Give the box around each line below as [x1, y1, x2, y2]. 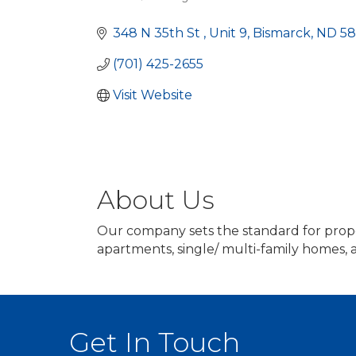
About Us [97, 184, 215, 215]
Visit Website [113, 87, 192, 103]
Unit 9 [209, 25, 247, 41]
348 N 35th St [113, 25, 203, 41]
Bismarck [253, 25, 311, 41]
